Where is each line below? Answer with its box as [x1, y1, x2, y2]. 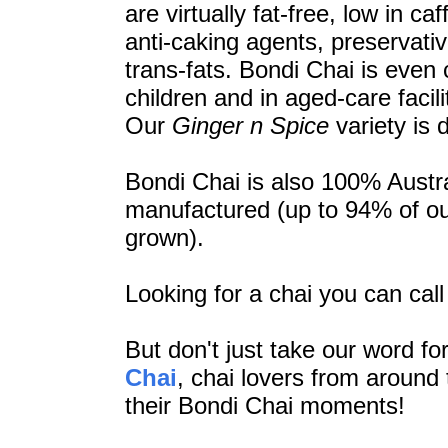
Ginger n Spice [171, 112, 329, 139]
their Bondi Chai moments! [124, 392, 405, 419]
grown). [124, 224, 204, 251]
